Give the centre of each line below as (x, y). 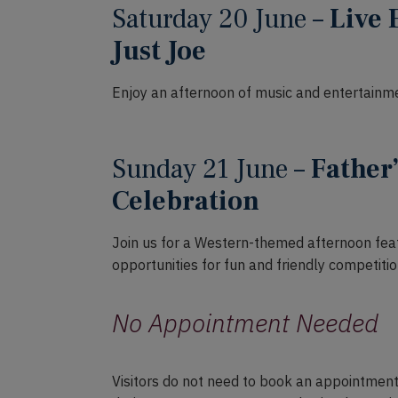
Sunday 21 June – (211, 169)
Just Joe (159, 51)
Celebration (186, 201)
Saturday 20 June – (221, 19)
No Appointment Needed (245, 323)
